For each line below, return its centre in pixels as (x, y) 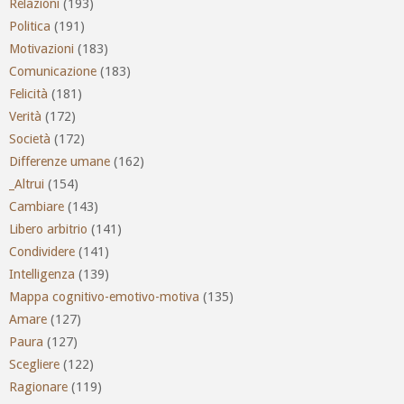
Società (30, 139)
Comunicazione (53, 72)
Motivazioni (41, 49)
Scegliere (34, 365)
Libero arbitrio (48, 230)
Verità (25, 117)
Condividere (42, 252)
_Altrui (27, 184)
